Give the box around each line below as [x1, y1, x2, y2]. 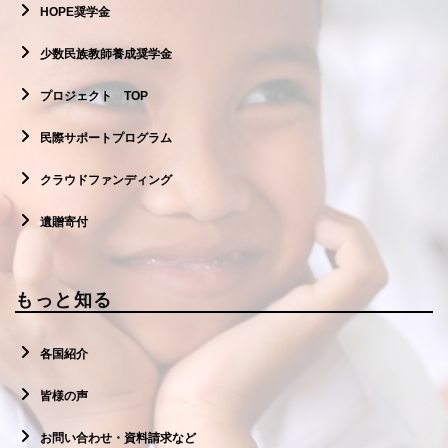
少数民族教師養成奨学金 [40, 47, 172, 62]
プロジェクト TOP [40, 89, 148, 104]
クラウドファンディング [40, 173, 172, 188]
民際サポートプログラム [40, 131, 172, 146]
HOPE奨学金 [40, 5, 110, 20]
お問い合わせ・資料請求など [40, 431, 196, 446]
